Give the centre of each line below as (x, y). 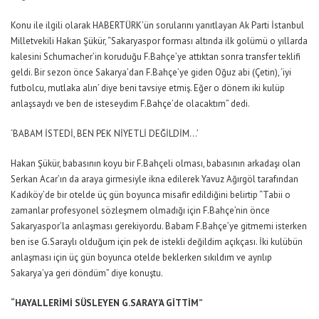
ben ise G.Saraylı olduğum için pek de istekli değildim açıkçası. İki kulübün (157, 241)
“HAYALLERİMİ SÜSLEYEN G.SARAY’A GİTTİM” (107, 303)
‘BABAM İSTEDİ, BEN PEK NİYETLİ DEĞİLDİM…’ (105, 133)
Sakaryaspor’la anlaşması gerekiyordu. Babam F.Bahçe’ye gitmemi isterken (159, 226)
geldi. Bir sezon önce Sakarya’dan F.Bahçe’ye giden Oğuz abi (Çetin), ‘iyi (151, 72)
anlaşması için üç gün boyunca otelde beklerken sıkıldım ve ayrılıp (141, 257)
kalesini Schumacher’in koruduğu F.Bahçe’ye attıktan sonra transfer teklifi (156, 56)
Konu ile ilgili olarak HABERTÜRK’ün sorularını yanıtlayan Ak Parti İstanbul (157, 25)
